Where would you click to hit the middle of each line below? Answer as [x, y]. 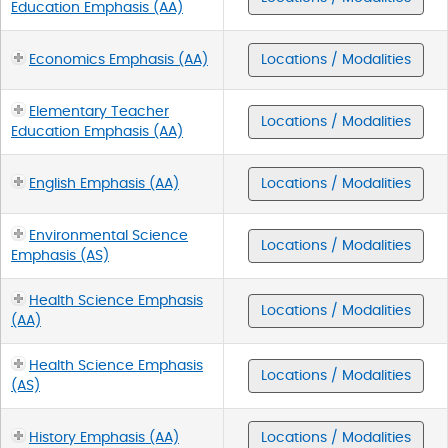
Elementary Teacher [99, 111]
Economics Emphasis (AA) [118, 59]
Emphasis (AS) [60, 255]
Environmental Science [108, 235]
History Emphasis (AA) [104, 437]
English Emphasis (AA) [104, 183]
